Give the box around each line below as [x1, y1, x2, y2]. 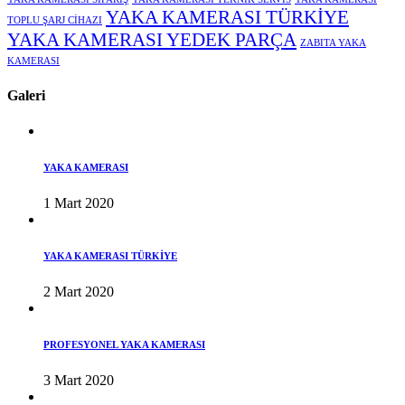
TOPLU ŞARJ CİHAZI [7, 15, 102, 26]
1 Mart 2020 [43, 194, 114, 211]
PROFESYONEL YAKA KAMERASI [43, 338, 205, 350]
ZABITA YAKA [300, 38, 366, 49]
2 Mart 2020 [43, 283, 114, 299]
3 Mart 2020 [43, 372, 114, 388]
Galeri [7, 87, 45, 103]
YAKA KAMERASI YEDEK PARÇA [7, 29, 297, 52]
